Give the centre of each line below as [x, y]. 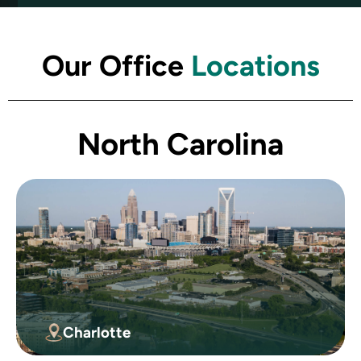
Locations [255, 65]
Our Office [116, 65]
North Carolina [180, 144]
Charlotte [97, 332]
